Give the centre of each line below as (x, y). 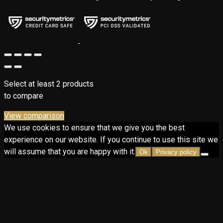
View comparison (34, 116)
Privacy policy (176, 152)
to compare (24, 96)
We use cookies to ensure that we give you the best (94, 128)
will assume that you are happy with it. (70, 152)
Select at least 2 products (49, 84)
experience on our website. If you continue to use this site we (111, 140)
